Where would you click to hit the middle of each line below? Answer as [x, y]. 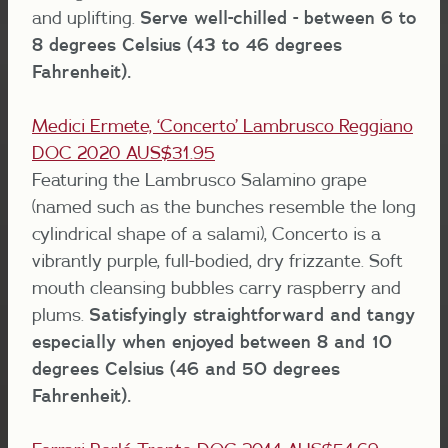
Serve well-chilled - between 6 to [278, 18]
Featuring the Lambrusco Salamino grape [199, 180]
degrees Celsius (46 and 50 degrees [186, 369]
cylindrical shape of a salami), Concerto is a [206, 234]
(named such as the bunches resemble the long [224, 207]
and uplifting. [86, 18]
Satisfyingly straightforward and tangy [252, 315]
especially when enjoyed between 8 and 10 [212, 342]
